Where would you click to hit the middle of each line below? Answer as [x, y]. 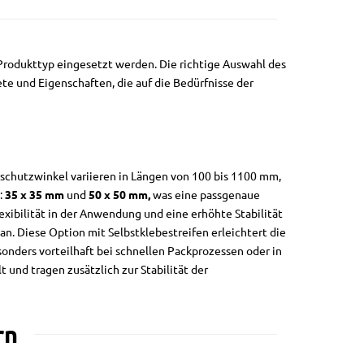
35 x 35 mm [36, 195]
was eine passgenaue [205, 195]
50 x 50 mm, [119, 195]
